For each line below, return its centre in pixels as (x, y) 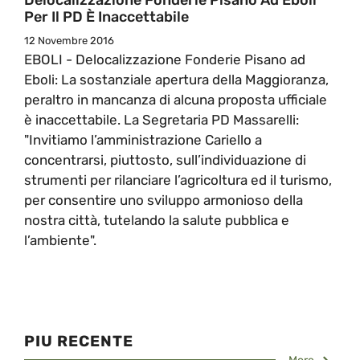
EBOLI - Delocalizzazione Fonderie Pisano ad (165, 59)
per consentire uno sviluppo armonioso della (164, 200)
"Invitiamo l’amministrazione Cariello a (143, 139)
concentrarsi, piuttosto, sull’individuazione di (165, 160)
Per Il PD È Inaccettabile (106, 16)
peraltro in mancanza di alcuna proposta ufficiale (176, 99)
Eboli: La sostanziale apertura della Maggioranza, (176, 79)
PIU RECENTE (79, 341)
